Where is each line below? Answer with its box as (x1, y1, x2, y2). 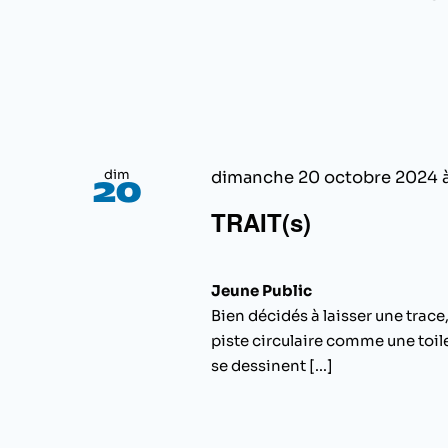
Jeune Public (210, 281, 312, 301)
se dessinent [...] (210, 356, 333, 376)
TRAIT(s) (210, 205, 311, 240)
